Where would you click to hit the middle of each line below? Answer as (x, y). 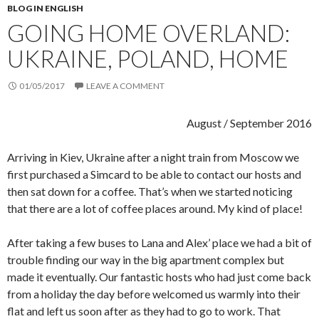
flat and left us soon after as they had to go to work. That (144, 311)
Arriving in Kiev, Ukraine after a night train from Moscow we (153, 157)
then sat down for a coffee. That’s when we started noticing (150, 191)
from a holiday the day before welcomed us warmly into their (154, 294)
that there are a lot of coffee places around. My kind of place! (155, 208)
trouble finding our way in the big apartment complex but (146, 260)
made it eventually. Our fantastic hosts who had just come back (159, 277)
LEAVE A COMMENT (125, 86)
